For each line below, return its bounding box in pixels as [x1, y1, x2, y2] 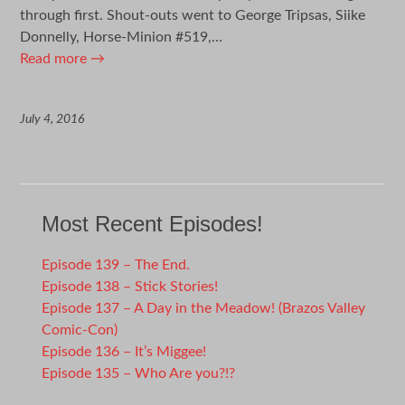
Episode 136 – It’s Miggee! [42, 344, 207, 359]
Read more [20, 51, 91, 66]
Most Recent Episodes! [42, 211, 264, 236]
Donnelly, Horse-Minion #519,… [20, 29, 223, 44]
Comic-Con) [42, 322, 118, 337]
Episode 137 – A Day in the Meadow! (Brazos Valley [42, 300, 366, 316]
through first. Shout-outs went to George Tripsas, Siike [20, 7, 366, 23]
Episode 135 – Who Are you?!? [42, 365, 236, 381]
